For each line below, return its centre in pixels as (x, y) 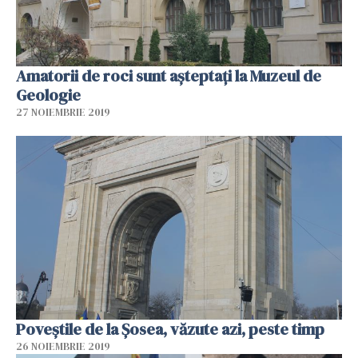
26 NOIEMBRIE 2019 (63, 346)
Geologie (48, 95)
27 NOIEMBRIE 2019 (63, 113)
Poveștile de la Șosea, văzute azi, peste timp (170, 329)
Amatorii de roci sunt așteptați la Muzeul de (169, 76)
